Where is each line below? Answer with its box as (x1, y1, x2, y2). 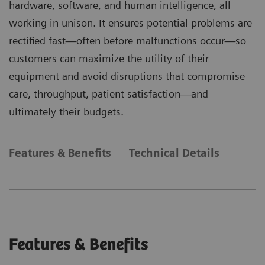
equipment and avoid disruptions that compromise (9, 70, 245, 83)
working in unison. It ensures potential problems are (9, 17, 252, 30)
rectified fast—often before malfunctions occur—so (9, 34, 246, 47)
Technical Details (129, 147, 219, 160)
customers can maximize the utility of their (9, 52, 209, 65)
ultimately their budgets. (9, 105, 124, 118)
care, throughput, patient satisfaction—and (9, 88, 208, 101)
